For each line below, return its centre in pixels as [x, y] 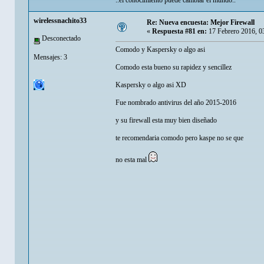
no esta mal [132, 160]
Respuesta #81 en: [179, 32]
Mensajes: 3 [50, 57]
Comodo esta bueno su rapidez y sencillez [174, 67]
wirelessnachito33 [60, 21]
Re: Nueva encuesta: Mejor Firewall [201, 23]
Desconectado [60, 39]
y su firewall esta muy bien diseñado [166, 121]
